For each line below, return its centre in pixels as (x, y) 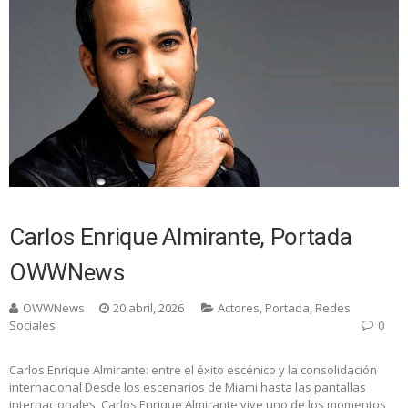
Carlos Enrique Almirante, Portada (181, 236)
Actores (239, 307)
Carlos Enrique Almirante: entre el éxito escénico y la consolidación (193, 369)
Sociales (32, 325)
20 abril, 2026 (148, 307)
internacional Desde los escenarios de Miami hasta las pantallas (188, 387)
